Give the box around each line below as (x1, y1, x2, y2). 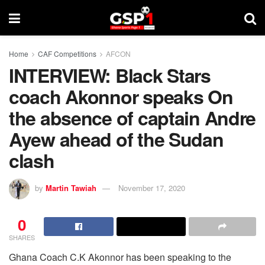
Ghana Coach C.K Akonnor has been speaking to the (9, 250, 231, 264)
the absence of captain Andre (9, 104, 256, 131)
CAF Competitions (38, 49, 96, 59)
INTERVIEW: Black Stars (9, 62, 211, 89)
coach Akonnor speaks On (9, 83, 233, 110)
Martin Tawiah (46, 182, 96, 193)
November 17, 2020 (118, 182, 185, 193)
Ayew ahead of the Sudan (9, 125, 224, 153)
